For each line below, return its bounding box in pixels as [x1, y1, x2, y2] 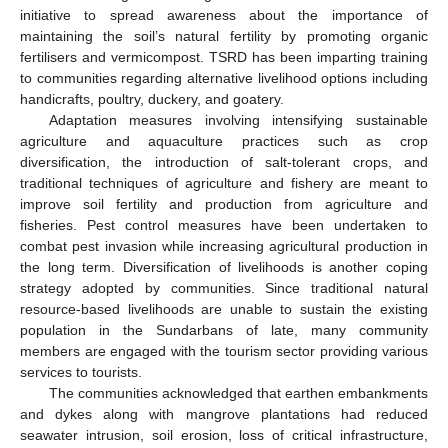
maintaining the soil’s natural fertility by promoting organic [20, 27, 428, 44]
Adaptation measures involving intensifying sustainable [48, 111, 428, 128]
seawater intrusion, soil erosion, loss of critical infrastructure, [20, 426, 428, 443]
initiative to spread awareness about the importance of [20, 6, 428, 23]
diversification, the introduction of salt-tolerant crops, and [20, 153, 428, 170]
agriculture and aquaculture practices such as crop [20, 132, 428, 149]
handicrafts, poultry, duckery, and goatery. [20, 90, 284, 107]
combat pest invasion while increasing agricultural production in [20, 237, 428, 254]
